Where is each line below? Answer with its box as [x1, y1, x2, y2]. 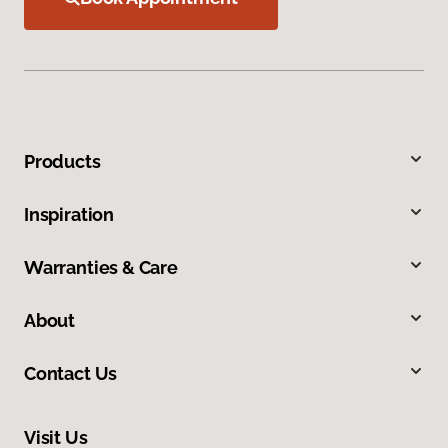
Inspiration [24, 203, 115, 225]
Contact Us [24, 362, 118, 384]
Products [24, 150, 101, 172]
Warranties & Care [24, 256, 178, 278]
